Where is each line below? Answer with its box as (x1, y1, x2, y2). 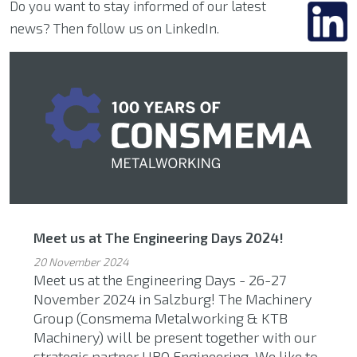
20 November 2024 (33, 254, 129, 269)
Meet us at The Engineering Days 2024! (33, 229, 284, 245)
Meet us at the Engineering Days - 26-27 (33, 270, 286, 288)
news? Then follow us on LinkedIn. (10, 20, 219, 37)
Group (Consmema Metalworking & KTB (33, 308, 288, 327)
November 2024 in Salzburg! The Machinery (33, 289, 312, 308)
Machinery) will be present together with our (33, 328, 316, 346)
